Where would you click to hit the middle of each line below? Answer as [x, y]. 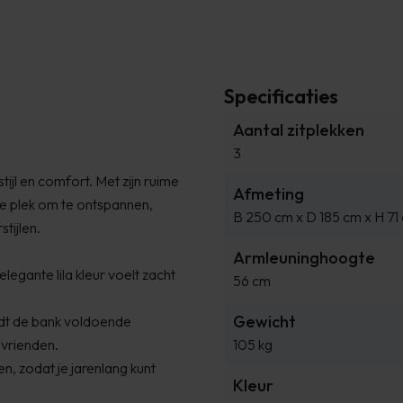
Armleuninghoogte [304, 257]
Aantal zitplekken [299, 130]
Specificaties [281, 96]
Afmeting [269, 193]
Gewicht [264, 321]
